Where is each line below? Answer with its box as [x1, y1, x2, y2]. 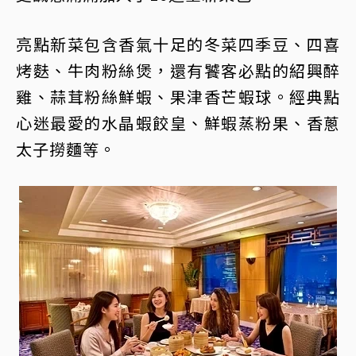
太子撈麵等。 [16, 137, 116, 161]
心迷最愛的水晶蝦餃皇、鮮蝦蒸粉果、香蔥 [16, 110, 340, 134]
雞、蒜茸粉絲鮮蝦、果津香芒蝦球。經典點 [16, 84, 340, 108]
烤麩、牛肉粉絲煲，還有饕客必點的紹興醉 [16, 58, 340, 82]
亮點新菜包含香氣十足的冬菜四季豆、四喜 [16, 32, 340, 56]
